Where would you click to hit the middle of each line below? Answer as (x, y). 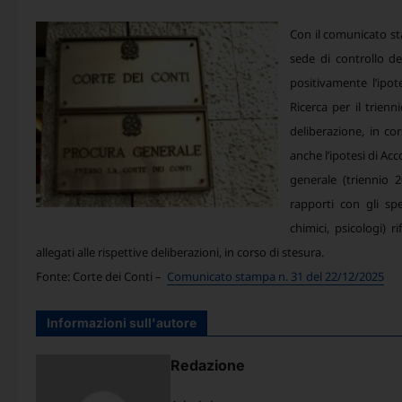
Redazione (208, 365)
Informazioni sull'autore (122, 322)
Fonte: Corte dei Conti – (101, 276)
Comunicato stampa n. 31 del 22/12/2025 (275, 276)
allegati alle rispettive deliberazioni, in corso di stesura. (180, 252)
